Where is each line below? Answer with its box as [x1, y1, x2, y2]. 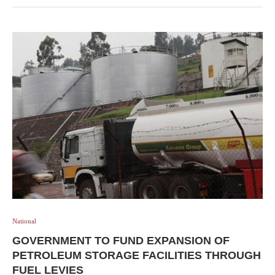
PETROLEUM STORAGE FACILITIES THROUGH [12, 249, 261, 261]
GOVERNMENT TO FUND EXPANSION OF [12, 234, 230, 247]
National [12, 217, 36, 225]
